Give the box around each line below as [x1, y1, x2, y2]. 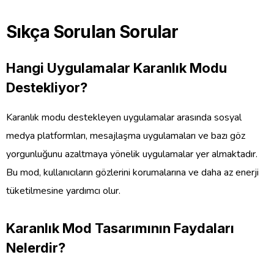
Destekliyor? [6, 79, 87, 95]
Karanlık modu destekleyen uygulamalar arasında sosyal [6, 111, 242, 125]
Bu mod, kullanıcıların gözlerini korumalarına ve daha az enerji [6, 166, 259, 180]
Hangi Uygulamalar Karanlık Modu [6, 59, 227, 76]
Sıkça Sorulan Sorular [6, 21, 179, 42]
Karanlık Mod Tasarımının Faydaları [6, 220, 234, 237]
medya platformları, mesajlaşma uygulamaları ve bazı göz [6, 129, 245, 143]
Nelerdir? [6, 240, 65, 256]
